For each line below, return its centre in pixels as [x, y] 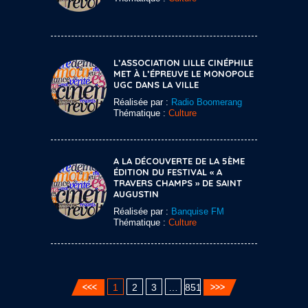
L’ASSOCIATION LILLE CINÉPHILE [183, 62]
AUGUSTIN [136, 194]
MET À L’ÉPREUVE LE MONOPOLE [184, 73]
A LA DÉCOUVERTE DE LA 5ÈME [179, 161]
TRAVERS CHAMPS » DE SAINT [178, 183]
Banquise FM [198, 211]
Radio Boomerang [207, 102]
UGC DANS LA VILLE [156, 84]
